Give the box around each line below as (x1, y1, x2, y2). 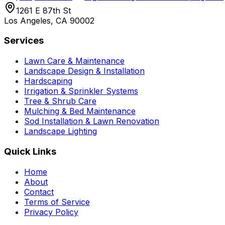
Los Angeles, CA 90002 (4, 15, 94, 26)
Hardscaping (24, 76, 72, 86)
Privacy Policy (24, 206, 78, 217)
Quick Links (4, 145, 56, 157)
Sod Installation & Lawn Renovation (24, 116, 159, 127)
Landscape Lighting (24, 126, 97, 137)
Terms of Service (24, 196, 90, 207)
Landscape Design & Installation (24, 66, 145, 76)
